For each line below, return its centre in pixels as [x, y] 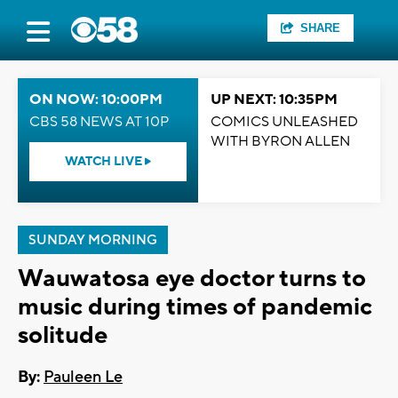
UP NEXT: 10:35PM [274, 99]
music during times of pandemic [195, 307]
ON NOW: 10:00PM [96, 99]
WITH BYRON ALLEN [280, 141]
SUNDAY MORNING [93, 240]
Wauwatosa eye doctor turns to [192, 279]
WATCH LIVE [105, 162]
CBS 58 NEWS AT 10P [99, 122]
